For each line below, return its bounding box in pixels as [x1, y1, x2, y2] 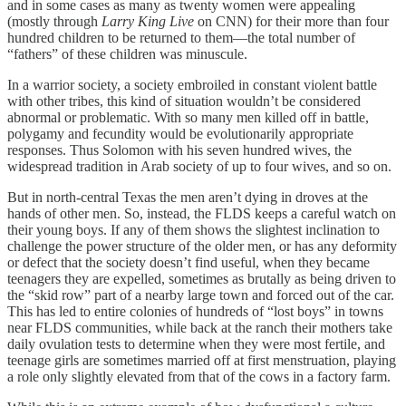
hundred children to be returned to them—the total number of [7, 29, 355, 45]
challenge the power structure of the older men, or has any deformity [7, 237, 397, 254]
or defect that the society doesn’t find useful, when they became [7, 254, 370, 270]
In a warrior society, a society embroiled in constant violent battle [7, 76, 377, 92]
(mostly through [7, 13, 101, 29]
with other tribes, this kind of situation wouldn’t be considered [7, 92, 361, 109]
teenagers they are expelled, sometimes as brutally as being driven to [7, 270, 396, 286]
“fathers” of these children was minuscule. [7, 45, 247, 62]
